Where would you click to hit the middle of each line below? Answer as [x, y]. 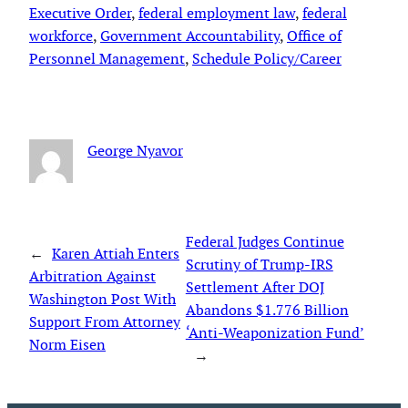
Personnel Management [107, 58]
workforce [61, 36]
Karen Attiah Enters [116, 253]
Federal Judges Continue [265, 242]
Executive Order [80, 13]
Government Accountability [190, 36]
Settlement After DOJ [255, 288]
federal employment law [217, 13]
